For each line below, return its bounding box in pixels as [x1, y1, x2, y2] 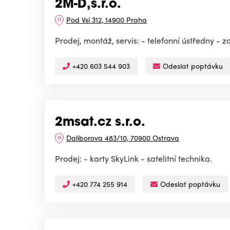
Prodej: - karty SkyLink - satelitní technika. [55, 152, 212, 165]
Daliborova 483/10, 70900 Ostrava [66, 132, 180, 143]
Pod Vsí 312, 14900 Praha [66, 14, 147, 25]
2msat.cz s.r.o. [55, 117, 145, 129]
